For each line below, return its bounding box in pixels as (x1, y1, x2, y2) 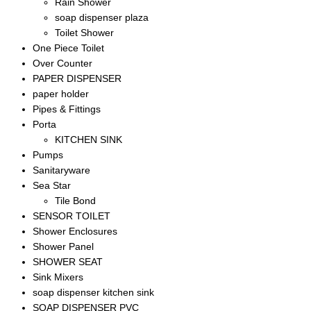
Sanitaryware (33, 165, 90, 176)
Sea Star (33, 180, 71, 192)
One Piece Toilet (33, 42, 104, 54)
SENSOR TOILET (33, 210, 110, 222)
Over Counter (33, 58, 92, 69)
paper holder (33, 88, 89, 100)
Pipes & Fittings (33, 103, 101, 115)
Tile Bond (55, 195, 96, 207)
